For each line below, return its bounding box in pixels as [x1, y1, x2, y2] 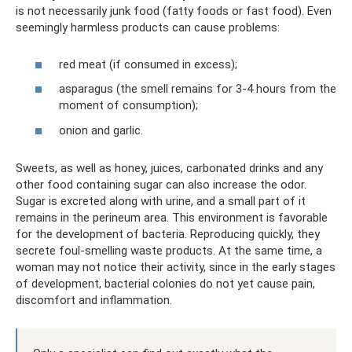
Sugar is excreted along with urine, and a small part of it [16, 193, 306, 208]
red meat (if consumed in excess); [59, 57, 237, 71]
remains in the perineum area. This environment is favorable [16, 210, 328, 225]
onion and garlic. [59, 123, 143, 137]
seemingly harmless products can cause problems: [16, 20, 280, 35]
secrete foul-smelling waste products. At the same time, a [16, 243, 322, 258]
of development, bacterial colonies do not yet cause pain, [16, 276, 315, 291]
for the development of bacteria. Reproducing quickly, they [16, 226, 320, 241]
